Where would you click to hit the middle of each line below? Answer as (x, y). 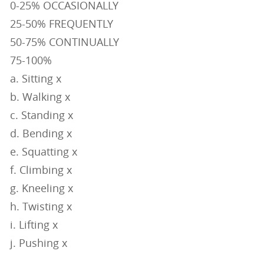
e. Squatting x (43, 152)
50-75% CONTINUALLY (64, 42)
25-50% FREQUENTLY (61, 24)
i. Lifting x (34, 225)
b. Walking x (40, 97)
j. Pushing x (38, 243)
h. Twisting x (41, 207)
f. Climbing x (41, 170)
